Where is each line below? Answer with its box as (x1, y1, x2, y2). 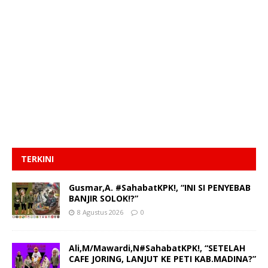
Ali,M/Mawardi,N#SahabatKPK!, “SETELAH (69, 242, 245, 254)
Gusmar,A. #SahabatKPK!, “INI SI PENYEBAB (69, 182, 251, 194)
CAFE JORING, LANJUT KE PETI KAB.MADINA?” (69, 253, 256, 265)
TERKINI (21, 153, 54, 165)
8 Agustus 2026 (77, 208, 123, 217)
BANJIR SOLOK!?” (69, 193, 138, 205)
